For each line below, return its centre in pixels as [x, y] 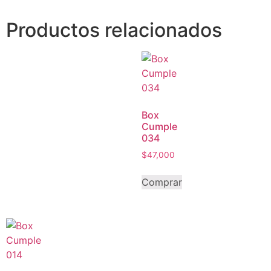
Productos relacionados [114, 30]
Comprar [162, 182]
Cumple [159, 127]
